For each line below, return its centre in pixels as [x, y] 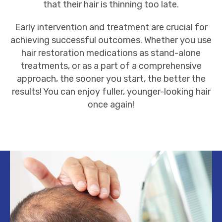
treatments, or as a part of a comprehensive [111, 66]
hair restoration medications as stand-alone [111, 53]
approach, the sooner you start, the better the [111, 79]
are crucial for [178, 27]
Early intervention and [60, 27]
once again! [111, 105]
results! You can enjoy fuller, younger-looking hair [111, 92]
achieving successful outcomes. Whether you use [111, 40]
